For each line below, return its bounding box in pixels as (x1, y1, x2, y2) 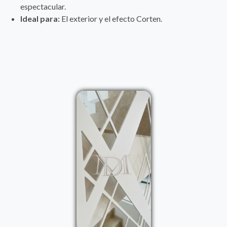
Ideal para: (20, 13, 60, 23)
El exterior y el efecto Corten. (60, 13, 162, 23)
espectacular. (20, 1, 66, 11)
